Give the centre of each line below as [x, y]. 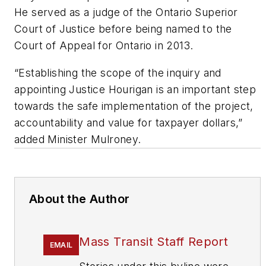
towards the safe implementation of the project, [134, 106]
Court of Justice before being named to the [123, 29]
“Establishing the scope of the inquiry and [118, 72]
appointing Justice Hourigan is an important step [135, 89]
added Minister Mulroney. [78, 139]
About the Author [80, 199]
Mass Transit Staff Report [154, 241]
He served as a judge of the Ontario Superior [126, 12]
